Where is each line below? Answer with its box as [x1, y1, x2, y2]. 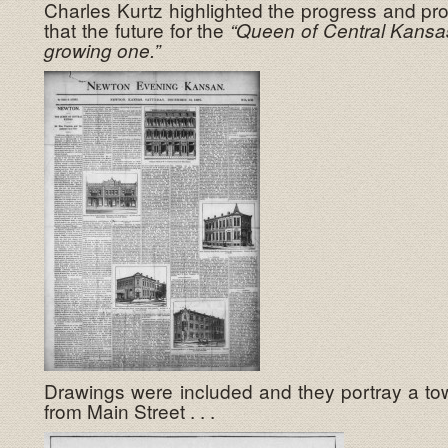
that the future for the [44, 16, 231, 44]
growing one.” [44, 37, 161, 64]
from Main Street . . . [44, 397, 216, 425]
